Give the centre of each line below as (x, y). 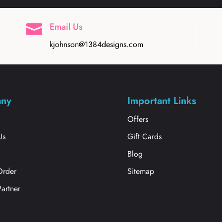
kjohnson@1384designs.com (97, 44)
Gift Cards (145, 136)
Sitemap (141, 171)
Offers (138, 119)
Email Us (66, 27)
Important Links (162, 101)
